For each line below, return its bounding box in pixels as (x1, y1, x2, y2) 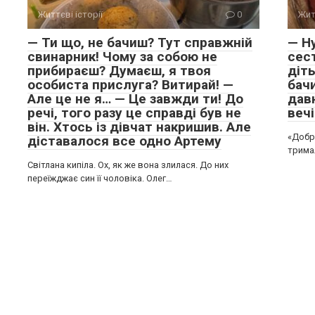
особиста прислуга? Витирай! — (27, 77, 233, 93)
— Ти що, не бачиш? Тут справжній (27, 34, 252, 51)
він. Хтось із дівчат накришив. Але (27, 119, 251, 135)
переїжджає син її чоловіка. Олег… (27, 173, 172, 184)
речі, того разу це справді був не (27, 105, 241, 121)
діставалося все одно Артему (27, 133, 221, 149)
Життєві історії (38, 9, 103, 20)
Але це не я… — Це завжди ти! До (27, 91, 243, 107)
